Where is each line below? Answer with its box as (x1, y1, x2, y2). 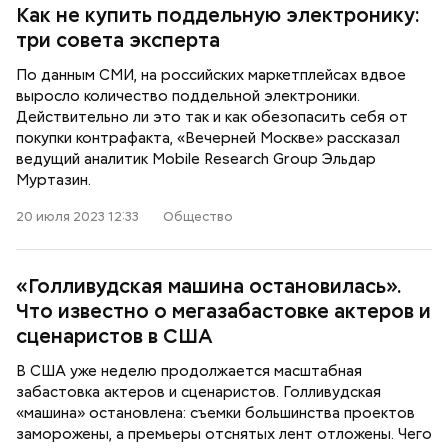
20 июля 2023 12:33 (16, 208, 139, 225)
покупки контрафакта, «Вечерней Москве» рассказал (16, 128, 400, 148)
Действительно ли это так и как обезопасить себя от (16, 107, 408, 127)
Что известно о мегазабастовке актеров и (16, 298, 431, 324)
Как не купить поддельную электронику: (16, 2, 419, 28)
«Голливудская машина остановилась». (16, 273, 401, 299)
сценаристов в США (16, 323, 213, 349)
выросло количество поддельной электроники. (16, 86, 360, 106)
